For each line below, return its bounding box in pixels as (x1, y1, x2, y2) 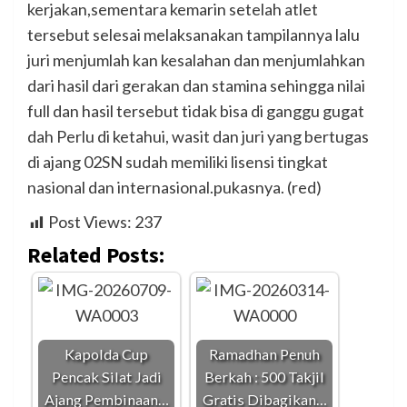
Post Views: (48, 212, 132, 233)
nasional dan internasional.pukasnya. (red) (27, 177, 322, 198)
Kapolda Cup (65, 345, 148, 363)
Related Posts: (27, 241, 164, 270)
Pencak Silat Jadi (51, 368, 162, 386)
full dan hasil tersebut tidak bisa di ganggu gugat (27, 101, 364, 122)
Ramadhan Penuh (209, 345, 320, 363)
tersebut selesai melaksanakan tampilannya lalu (27, 25, 360, 45)
